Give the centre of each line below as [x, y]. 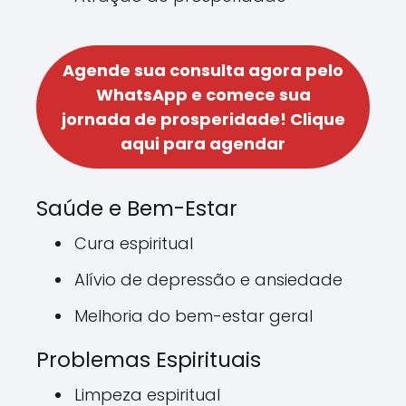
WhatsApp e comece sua [203, 94]
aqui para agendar [203, 143]
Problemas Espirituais [149, 359]
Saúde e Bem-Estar [137, 208]
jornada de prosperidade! [174, 119]
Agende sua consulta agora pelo [203, 70]
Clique [315, 119]
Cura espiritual [134, 243]
